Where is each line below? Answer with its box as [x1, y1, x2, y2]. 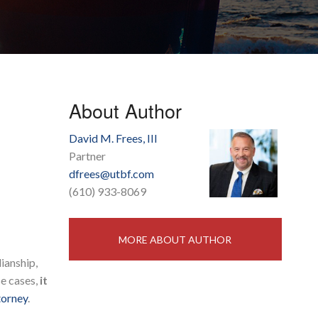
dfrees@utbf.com [68, 167, 154, 181]
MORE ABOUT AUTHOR [119, 234, 231, 246]
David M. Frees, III [68, 131, 158, 146]
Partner [68, 149, 106, 163]
